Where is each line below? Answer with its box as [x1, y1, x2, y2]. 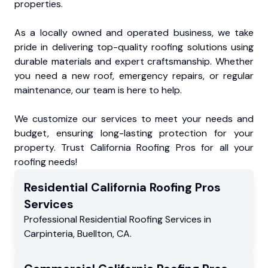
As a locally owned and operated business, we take [14, 26, 254, 39]
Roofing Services [129, 212, 202, 226]
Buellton [77, 227, 112, 240]
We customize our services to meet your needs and [14, 112, 254, 125]
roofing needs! [14, 155, 77, 168]
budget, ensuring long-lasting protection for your [14, 126, 254, 139]
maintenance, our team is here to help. [14, 83, 182, 96]
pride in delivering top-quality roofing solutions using [14, 40, 254, 53]
